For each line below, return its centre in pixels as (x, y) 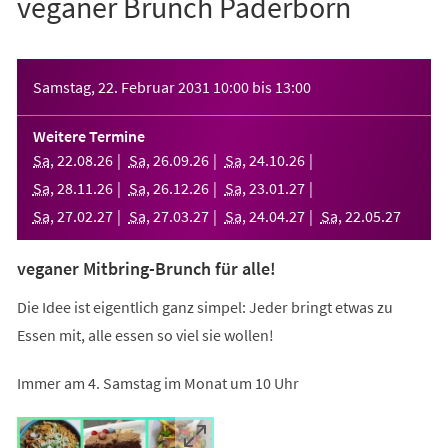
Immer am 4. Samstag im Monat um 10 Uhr (157, 382)
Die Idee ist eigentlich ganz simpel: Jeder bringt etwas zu (204, 306)
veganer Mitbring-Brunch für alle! (146, 268)
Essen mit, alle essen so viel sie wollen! (148, 334)
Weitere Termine (88, 135)
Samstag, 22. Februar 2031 (121, 86)
